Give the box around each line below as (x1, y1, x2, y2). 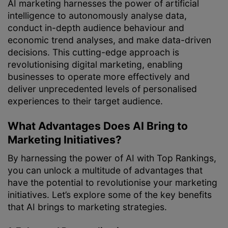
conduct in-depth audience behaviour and (8, 22, 184, 34)
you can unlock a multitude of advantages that (8, 164, 203, 176)
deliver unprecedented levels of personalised (8, 83, 197, 95)
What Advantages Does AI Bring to (8, 120, 188, 133)
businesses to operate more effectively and (8, 71, 190, 82)
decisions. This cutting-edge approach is (8, 47, 179, 58)
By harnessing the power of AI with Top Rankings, (8, 152, 216, 163)
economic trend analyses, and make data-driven (8, 35, 211, 46)
